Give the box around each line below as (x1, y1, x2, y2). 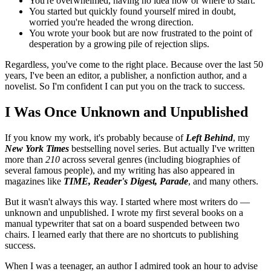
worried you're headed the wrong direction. (29, 16, 194, 27)
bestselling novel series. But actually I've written (69, 143, 255, 154)
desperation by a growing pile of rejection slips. (29, 38, 209, 49)
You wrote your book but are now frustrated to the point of (29, 27, 252, 38)
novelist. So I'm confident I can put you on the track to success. (5, 80, 245, 91)
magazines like (5, 175, 64, 186)
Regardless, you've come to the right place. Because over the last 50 (5, 59, 263, 70)
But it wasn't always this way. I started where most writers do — (5, 196, 250, 207)
